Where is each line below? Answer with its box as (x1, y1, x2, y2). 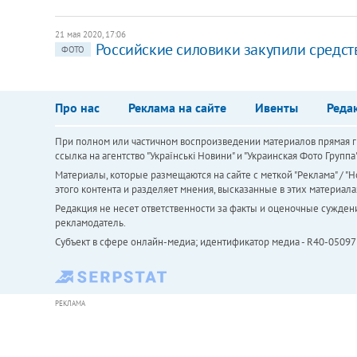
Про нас (54, 99, 100, 116)
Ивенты (254, 99, 298, 116)
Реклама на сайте (127, 99, 226, 116)
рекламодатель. (54, 215, 126, 229)
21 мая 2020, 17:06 (54, 28, 126, 40)
